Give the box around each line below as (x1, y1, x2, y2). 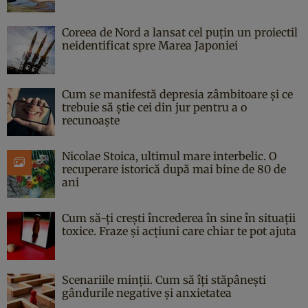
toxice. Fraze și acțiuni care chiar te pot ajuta (62, 223, 296, 238)
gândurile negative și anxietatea (62, 285, 232, 300)
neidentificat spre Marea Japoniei (62, 38, 238, 52)
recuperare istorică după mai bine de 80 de (62, 162, 286, 176)
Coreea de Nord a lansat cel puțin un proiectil (62, 25, 298, 39)
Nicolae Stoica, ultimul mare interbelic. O (62, 148, 277, 163)
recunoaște (62, 113, 120, 127)
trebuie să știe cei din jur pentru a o (62, 100, 247, 114)
